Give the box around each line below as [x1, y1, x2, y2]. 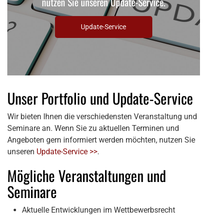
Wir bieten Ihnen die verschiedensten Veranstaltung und [7, 111, 197, 121]
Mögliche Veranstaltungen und [7, 164, 166, 186]
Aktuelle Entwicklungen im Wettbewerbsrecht [22, 205, 175, 215]
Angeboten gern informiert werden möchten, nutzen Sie [7, 135, 195, 145]
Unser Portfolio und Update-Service [7, 87, 193, 109]
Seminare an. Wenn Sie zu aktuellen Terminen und [7, 123, 179, 133]
